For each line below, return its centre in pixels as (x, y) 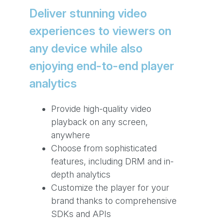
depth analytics (81, 175)
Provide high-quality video (101, 109)
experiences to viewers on (100, 31)
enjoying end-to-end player (102, 66)
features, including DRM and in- (112, 162)
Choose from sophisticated (104, 148)
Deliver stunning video (88, 14)
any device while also (86, 49)
